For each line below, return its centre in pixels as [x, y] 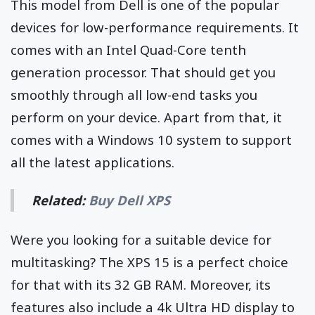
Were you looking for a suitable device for [141, 239]
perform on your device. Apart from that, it [146, 117]
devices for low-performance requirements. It [155, 27]
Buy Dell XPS [130, 200]
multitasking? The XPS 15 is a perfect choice [149, 262]
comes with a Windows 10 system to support [151, 139]
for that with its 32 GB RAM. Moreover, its [141, 284]
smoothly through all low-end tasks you [134, 94]
